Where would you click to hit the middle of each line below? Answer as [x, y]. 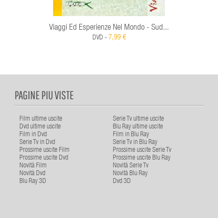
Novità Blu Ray [130, 173]
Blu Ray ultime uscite [138, 127]
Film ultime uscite [41, 119]
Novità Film [33, 166]
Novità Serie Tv [131, 166]
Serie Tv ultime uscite [139, 119]
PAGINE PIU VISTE [44, 95]
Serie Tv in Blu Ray [135, 142]
